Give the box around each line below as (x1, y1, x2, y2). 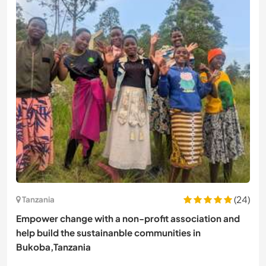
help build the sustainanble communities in (16, 226, 201, 238)
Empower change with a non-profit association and (16, 212, 240, 224)
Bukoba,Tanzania (16, 240, 91, 252)
